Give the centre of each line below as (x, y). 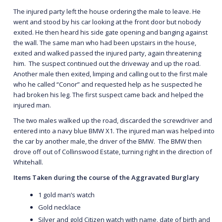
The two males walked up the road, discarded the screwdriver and (113, 120)
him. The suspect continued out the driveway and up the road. (107, 63)
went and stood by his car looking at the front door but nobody (107, 22)
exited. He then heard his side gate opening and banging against (111, 32)
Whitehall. (29, 162)
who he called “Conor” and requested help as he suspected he (108, 84)
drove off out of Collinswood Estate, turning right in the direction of (113, 151)
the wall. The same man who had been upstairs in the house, (105, 42)
